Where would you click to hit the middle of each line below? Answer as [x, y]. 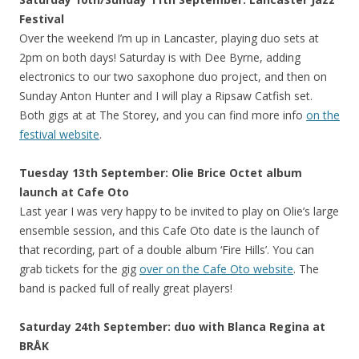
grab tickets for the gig [79, 268]
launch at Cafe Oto [74, 192]
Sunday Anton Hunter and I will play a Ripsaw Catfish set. [166, 95]
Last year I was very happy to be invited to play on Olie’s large [179, 211]
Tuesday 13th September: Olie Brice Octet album [161, 172]
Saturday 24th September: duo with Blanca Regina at [172, 326]
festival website [59, 134]
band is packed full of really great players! [126, 288]
